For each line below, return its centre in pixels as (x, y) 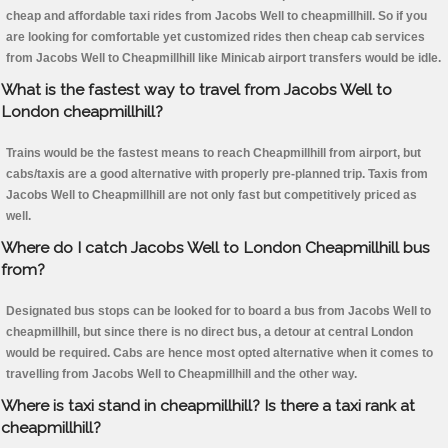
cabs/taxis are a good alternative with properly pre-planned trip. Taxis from (217, 174)
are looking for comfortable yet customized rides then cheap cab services (215, 37)
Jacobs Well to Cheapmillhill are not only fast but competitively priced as (211, 195)
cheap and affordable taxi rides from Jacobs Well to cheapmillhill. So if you (216, 16)
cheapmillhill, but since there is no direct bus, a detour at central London (209, 332)
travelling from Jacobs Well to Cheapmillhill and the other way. (181, 374)
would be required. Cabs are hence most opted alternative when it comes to (219, 353)
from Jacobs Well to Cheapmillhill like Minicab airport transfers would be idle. (223, 58)
